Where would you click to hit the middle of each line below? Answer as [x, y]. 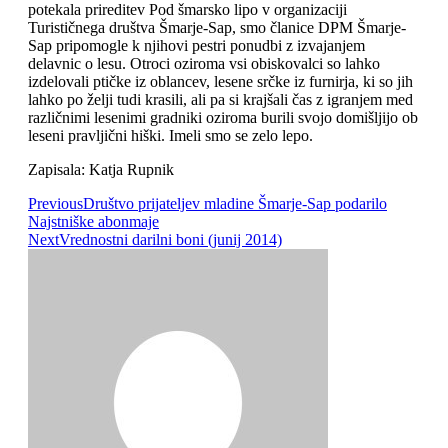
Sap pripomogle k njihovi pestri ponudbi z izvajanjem [196, 46]
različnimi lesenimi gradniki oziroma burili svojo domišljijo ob [223, 118]
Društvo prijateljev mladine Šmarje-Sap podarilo [235, 204]
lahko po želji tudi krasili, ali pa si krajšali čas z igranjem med [220, 100]
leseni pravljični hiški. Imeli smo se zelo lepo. [170, 136]
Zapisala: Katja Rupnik [101, 170]
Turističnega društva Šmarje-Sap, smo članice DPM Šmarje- [217, 28]
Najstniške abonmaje [93, 222]
